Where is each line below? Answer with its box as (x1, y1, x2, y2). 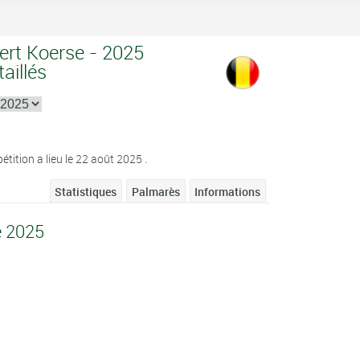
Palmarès (131, 183, 180, 199)
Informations (194, 183, 261, 199)
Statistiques (55, 183, 117, 199)
